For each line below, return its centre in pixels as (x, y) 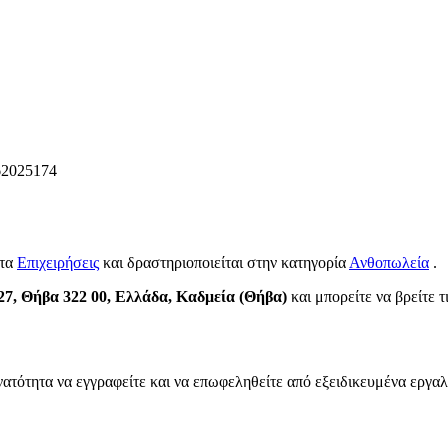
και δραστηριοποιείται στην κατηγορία (226, 263)
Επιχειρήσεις (58, 263)
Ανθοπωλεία (389, 263)
